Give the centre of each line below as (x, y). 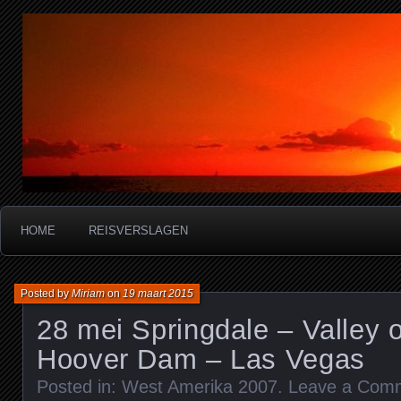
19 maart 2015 (158, 294)
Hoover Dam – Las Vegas (201, 359)
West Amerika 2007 (200, 387)
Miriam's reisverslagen (212, 52)
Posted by (46, 294)
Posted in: (79, 387)
